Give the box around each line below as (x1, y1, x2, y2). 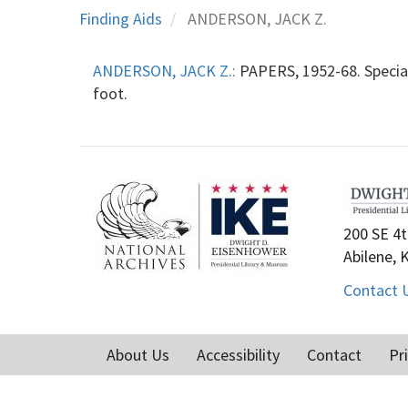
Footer (93, 354, 186, 398)
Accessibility (197, 344, 280, 366)
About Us (107, 344, 169, 366)
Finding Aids (79, 7, 162, 29)
